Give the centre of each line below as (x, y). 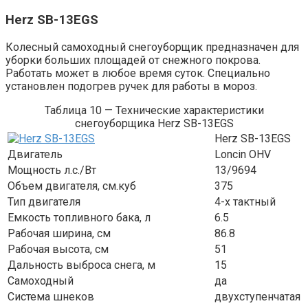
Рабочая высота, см (58, 249)
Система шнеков (51, 296)
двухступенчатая (257, 296)
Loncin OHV (243, 154)
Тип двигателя (44, 201)
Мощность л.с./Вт (52, 170)
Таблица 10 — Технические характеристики (154, 110)
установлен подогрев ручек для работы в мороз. (131, 86)
